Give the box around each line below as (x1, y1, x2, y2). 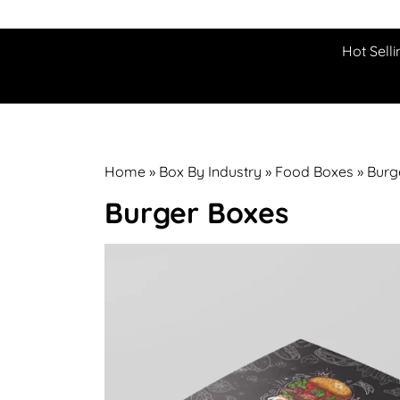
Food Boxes (275, 162, 354, 180)
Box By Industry (159, 162, 262, 180)
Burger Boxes (104, 195, 288, 230)
